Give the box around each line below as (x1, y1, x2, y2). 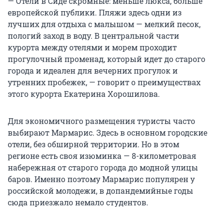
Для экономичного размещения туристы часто (8, 116, 195, 126)
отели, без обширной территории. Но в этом (8, 139, 179, 150)
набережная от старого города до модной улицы (8, 162, 198, 173)
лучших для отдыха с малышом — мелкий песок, (8, 19, 201, 30)
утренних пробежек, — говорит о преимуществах (8, 77, 201, 88)
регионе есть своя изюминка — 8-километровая (8, 151, 196, 161)
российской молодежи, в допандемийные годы (8, 186, 193, 196)
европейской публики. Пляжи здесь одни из (8, 7, 182, 18)
